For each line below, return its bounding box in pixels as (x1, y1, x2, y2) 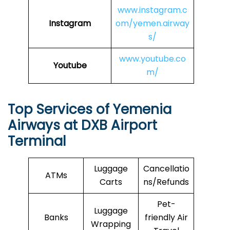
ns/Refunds (143, 176, 189, 188)
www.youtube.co (119, 53, 186, 65)
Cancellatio (143, 163, 189, 175)
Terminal (8, 132, 66, 151)
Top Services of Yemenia (8, 100, 171, 119)
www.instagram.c (118, 4, 187, 16)
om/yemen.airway (116, 17, 189, 30)
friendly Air (144, 212, 188, 224)
